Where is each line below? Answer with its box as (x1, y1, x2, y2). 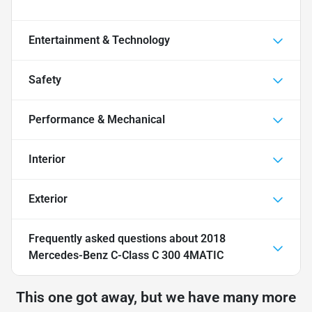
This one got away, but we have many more (16, 289, 296, 306)
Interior (29, 153, 65, 166)
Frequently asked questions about (29, 232, 201, 246)
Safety (29, 73, 61, 87)
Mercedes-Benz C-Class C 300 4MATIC (29, 249, 224, 263)
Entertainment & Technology (29, 33, 170, 47)
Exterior (29, 192, 68, 206)
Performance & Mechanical (29, 113, 165, 127)
